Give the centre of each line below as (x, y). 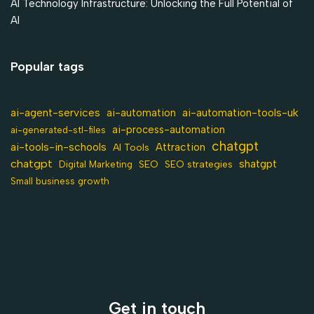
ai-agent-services (55, 113)
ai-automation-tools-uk (240, 113)
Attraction (180, 148)
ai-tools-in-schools (59, 147)
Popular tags (47, 67)
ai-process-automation (169, 130)
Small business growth (60, 181)
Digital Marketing (96, 164)
